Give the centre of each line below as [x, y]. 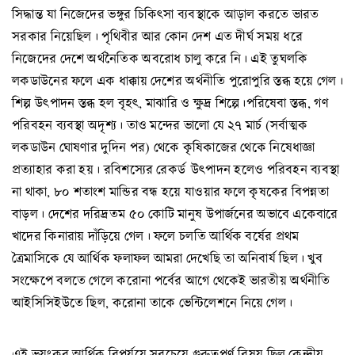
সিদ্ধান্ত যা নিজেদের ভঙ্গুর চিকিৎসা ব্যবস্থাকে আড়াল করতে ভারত [166, 14]
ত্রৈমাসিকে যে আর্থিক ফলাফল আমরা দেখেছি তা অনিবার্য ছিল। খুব [168, 258]
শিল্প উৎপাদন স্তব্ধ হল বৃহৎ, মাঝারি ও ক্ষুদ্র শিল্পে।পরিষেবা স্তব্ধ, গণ [170, 103]
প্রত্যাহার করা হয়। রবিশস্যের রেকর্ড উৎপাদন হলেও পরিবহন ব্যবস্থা [176, 170]
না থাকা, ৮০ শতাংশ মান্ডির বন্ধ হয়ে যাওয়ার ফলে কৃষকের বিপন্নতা [171, 192]
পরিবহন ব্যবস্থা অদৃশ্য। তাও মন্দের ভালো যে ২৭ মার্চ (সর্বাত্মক [160, 125]
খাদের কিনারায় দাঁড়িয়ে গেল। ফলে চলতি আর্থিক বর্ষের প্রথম [156, 236]
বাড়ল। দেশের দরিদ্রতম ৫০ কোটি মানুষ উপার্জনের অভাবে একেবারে [175, 214]
